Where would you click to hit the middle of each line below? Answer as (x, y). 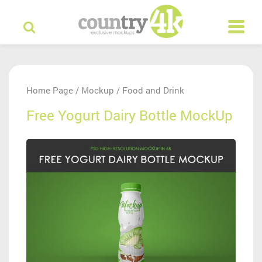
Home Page (50, 90)
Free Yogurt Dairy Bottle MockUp (130, 115)
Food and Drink (153, 90)
